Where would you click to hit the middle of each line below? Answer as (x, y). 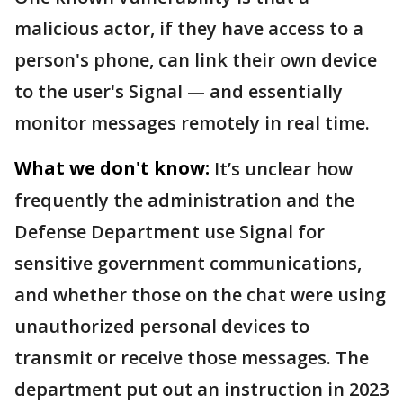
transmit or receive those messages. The (192, 358)
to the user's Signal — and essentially (179, 91)
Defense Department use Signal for (170, 232)
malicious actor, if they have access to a (189, 28)
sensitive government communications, (188, 263)
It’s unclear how (283, 169)
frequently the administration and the (184, 200)
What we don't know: (112, 168)
